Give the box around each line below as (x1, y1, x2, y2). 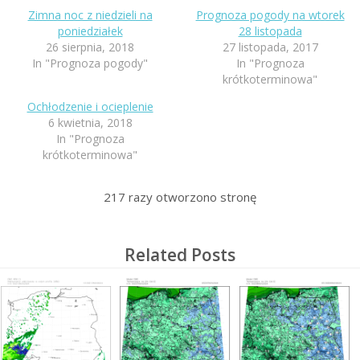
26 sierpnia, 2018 (46, 39, 134, 55)
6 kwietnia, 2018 (47, 114, 133, 130)
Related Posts (125, 243, 235, 266)
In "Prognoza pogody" (32, 55, 148, 71)
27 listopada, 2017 (222, 39, 318, 55)
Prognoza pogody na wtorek (195, 6, 345, 22)
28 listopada (238, 22, 302, 39)
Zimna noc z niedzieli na (27, 6, 153, 22)
